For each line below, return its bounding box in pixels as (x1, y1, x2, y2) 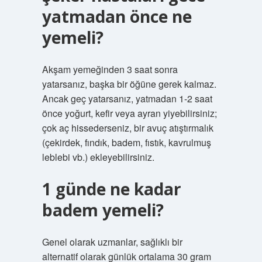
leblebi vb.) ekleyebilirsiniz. (42, 150, 154, 164)
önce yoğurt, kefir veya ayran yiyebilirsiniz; (42, 106, 217, 120)
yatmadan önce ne (42, 5, 192, 27)
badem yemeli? (42, 199, 164, 221)
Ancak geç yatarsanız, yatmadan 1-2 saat (42, 92, 212, 105)
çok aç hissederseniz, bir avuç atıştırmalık (42, 121, 213, 135)
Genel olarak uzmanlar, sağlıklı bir (42, 235, 182, 249)
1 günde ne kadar (42, 178, 181, 200)
